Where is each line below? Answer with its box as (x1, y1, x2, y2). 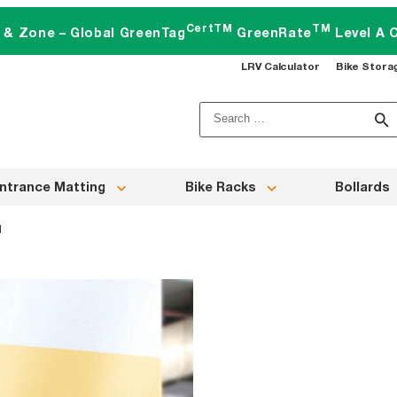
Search (198, 105, 245, 122)
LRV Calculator (241, 59, 321, 73)
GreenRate (232, 25, 313, 41)
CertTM (185, 21, 233, 35)
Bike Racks (184, 179, 256, 195)
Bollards (335, 179, 390, 195)
